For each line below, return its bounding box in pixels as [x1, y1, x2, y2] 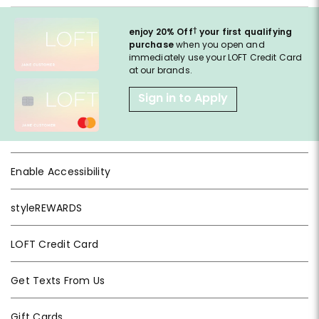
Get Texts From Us [11, 273, 105, 288]
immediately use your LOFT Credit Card [128, 51, 303, 64]
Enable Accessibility [11, 164, 110, 179]
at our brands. [128, 64, 192, 77]
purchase [128, 38, 174, 51]
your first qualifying [197, 26, 293, 38]
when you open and [173, 38, 265, 51]
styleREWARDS [11, 201, 82, 216]
